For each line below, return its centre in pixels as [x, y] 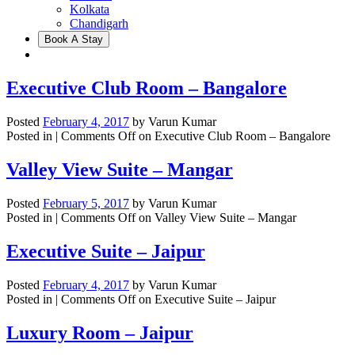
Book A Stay [74, 40]
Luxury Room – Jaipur [100, 332]
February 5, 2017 [86, 204]
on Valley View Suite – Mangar [216, 218]
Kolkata [90, 10]
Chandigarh [99, 24]
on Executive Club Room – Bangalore [233, 136]
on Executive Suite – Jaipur [206, 299]
